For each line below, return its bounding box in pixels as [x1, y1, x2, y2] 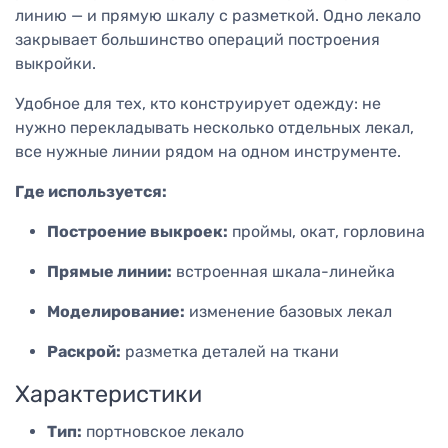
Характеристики [15, 380, 202, 409]
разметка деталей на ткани [121, 342, 339, 362]
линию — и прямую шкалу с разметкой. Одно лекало [15, 6, 421, 26]
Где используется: [15, 182, 167, 202]
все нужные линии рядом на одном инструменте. [15, 142, 401, 162]
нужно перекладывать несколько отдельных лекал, [15, 118, 414, 138]
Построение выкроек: [47, 222, 228, 242]
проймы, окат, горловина [228, 222, 425, 242]
